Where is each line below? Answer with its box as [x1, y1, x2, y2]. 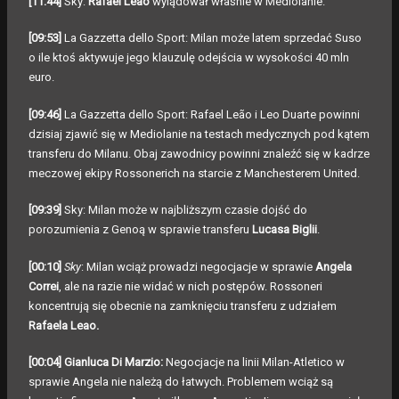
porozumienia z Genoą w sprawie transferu [28, 223, 252, 237]
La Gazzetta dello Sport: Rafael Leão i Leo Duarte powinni [64, 107, 360, 121]
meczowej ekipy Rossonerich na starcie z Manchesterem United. [28, 166, 360, 180]
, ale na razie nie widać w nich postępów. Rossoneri [59, 279, 322, 293]
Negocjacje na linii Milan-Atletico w [166, 355, 345, 370]
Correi [28, 279, 59, 293]
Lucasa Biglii [252, 223, 317, 237]
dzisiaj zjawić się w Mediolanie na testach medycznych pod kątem [28, 126, 370, 141]
